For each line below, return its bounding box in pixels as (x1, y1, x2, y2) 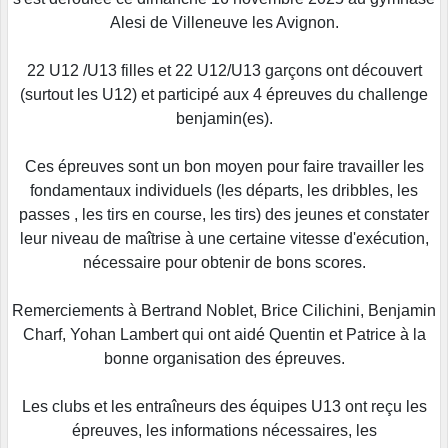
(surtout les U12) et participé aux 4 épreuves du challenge (20, 85, 428, 103)
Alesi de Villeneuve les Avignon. (109, 13, 339, 31)
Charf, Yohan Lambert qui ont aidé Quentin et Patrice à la (22, 325, 426, 343)
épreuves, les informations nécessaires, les (71, 421, 377, 439)
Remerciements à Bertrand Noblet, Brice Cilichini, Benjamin (12, 301, 436, 319)
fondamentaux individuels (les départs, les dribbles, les (30, 181, 418, 199)
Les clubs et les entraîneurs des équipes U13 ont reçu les (21, 397, 427, 415)
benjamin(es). (175, 109, 273, 127)
